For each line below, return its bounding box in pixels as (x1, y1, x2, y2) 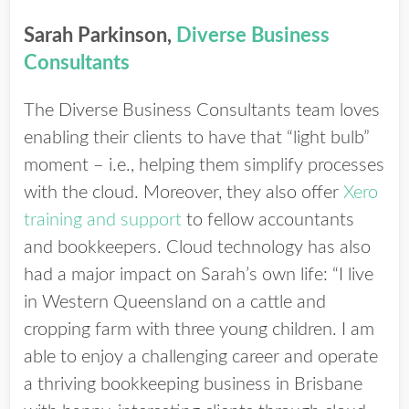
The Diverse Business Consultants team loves (24, 101, 380, 120)
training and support (24, 211, 182, 229)
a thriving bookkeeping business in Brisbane (24, 375, 362, 393)
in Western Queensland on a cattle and (24, 293, 326, 311)
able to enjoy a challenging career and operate (24, 348, 378, 366)
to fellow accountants (182, 211, 354, 229)
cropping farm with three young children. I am (24, 320, 374, 339)
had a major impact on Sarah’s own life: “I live (24, 266, 373, 284)
